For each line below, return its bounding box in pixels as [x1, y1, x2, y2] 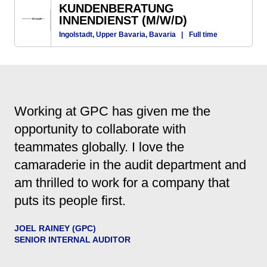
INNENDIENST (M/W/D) [59, 13, 187, 27]
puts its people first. [14, 193, 126, 208]
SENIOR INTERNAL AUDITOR [14, 234, 131, 244]
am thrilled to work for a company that [14, 175, 229, 190]
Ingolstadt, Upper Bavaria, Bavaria [59, 30, 178, 39]
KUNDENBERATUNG [59, 1, 174, 15]
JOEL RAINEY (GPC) [14, 223, 96, 233]
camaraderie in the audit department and [14, 157, 246, 172]
